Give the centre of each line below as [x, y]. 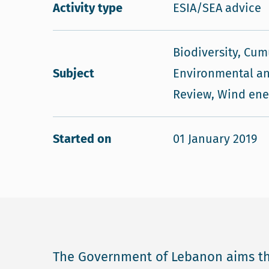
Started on [82, 139]
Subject [74, 73]
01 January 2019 [215, 139]
